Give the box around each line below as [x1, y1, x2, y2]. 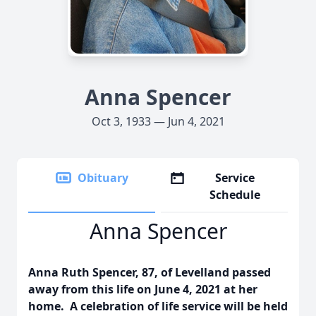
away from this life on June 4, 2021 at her [28, 281, 257, 297]
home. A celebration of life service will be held [28, 298, 288, 314]
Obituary [78, 170, 128, 186]
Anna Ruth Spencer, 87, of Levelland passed [28, 265, 271, 280]
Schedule [209, 187, 261, 202]
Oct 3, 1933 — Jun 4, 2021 [91, 114, 225, 129]
